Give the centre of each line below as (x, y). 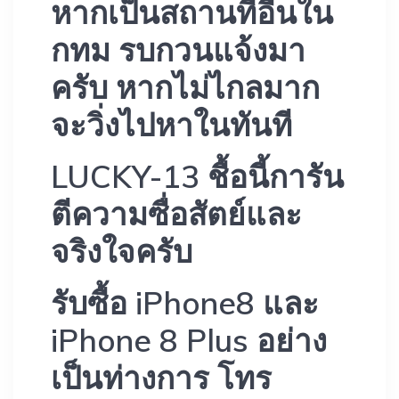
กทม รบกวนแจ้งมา (178, 50)
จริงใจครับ (122, 252)
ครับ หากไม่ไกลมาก (185, 88)
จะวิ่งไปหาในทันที (171, 125)
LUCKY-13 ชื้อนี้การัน (197, 177)
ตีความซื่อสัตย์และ (176, 214)
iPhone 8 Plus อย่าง (189, 341)
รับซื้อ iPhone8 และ (185, 303)
